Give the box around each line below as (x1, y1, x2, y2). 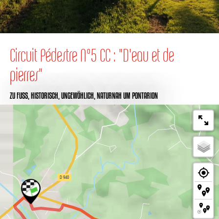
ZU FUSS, (10, 91, 29, 100)
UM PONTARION (123, 91, 158, 100)
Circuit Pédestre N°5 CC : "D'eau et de (10, 44, 174, 66)
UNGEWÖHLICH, (61, 91, 97, 100)
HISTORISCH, (31, 91, 61, 100)
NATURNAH (97, 91, 122, 100)
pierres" (10, 64, 43, 85)
